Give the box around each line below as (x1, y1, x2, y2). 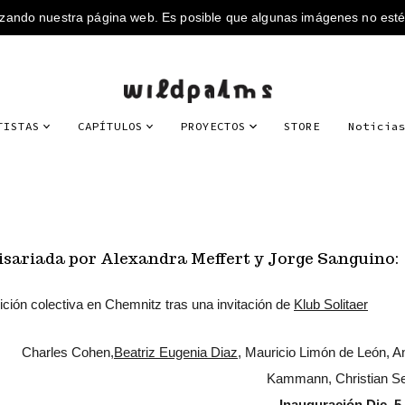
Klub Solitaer (294, 296, 368, 312)
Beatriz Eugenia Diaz (114, 344, 238, 361)
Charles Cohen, (22, 344, 114, 361)
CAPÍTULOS (78, 118, 144, 133)
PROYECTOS (181, 118, 247, 133)
